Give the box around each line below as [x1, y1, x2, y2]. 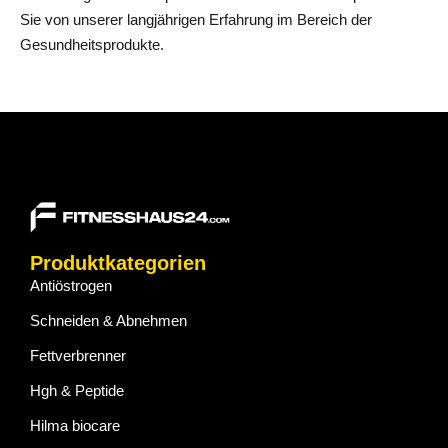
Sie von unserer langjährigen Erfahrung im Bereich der [20, 11, 372, 29]
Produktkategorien [30, 251, 206, 274]
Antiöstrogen [30, 276, 112, 294]
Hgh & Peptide [30, 381, 124, 399]
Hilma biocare [30, 416, 120, 434]
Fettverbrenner [30, 346, 126, 364]
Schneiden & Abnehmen [30, 311, 187, 329]
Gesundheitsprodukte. [20, 36, 164, 54]
